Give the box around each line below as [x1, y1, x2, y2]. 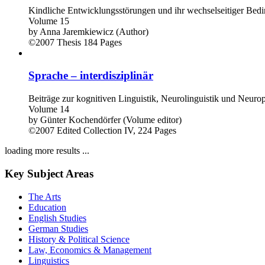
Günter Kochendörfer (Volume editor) [40, 115, 182, 125]
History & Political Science [28, 234, 130, 244]
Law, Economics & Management [28, 244, 151, 255]
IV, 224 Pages [124, 125, 176, 136]
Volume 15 [28, 15, 69, 26]
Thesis [57, 37, 81, 47]
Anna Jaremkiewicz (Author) [40, 26, 148, 37]
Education [28, 202, 66, 212]
